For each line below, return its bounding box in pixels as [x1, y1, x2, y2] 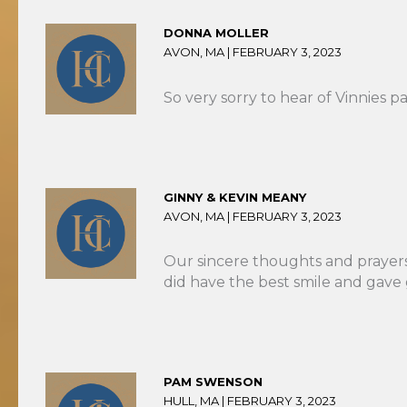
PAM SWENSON [164, 374, 263, 390]
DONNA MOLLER [164, 25, 269, 40]
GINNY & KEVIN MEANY [164, 189, 306, 204]
